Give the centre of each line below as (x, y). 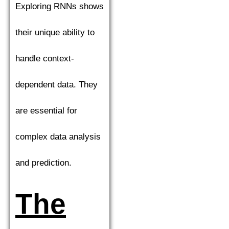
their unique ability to (55, 32)
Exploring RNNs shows (60, 6)
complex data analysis (58, 136)
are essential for (46, 110)
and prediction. (43, 163)
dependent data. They (56, 84)
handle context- (45, 58)
